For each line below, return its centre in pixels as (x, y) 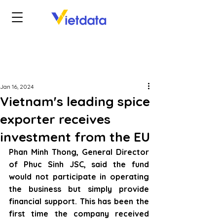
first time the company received (79, 214)
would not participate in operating (79, 177)
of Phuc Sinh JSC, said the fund (79, 164)
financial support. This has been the (79, 201)
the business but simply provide (79, 189)
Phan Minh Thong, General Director (79, 152)
